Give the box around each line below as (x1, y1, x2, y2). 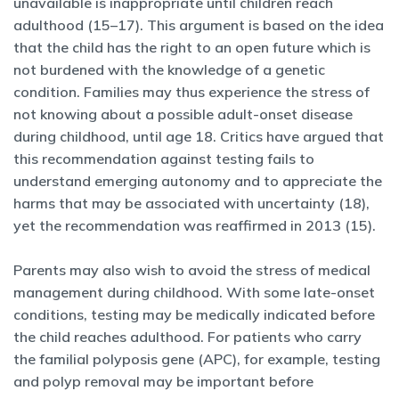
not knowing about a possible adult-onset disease (13, 105, 353, 123)
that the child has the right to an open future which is (13, 38, 370, 56)
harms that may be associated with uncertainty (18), (13, 194, 370, 212)
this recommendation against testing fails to (13, 150, 314, 167)
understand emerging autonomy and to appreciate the (13, 172, 382, 190)
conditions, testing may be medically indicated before (13, 305, 375, 323)
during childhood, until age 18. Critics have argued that (13, 127, 384, 145)
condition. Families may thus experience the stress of (13, 83, 370, 101)
